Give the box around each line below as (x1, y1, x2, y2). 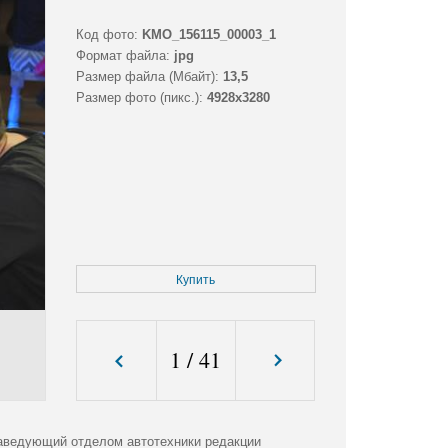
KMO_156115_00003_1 (141, 27, 276, 43)
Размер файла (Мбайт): (75, 69, 219, 85)
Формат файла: (75, 48, 170, 64)
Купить (176, 273, 216, 288)
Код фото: (75, 27, 138, 43)
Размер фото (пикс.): (75, 90, 203, 106)
